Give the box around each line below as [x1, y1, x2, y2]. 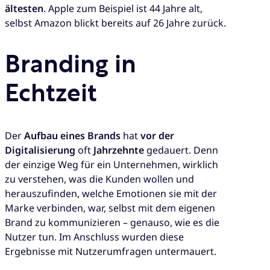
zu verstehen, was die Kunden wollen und [5, 172, 194, 186]
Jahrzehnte [93, 143, 144, 157]
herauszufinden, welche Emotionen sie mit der [5, 186, 217, 200]
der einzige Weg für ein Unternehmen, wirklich [5, 157, 218, 171]
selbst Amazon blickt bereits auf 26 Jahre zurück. [5, 16, 226, 30]
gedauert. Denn [144, 143, 218, 157]
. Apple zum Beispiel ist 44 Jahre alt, [43, 2, 202, 16]
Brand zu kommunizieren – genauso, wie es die [5, 215, 219, 229]
